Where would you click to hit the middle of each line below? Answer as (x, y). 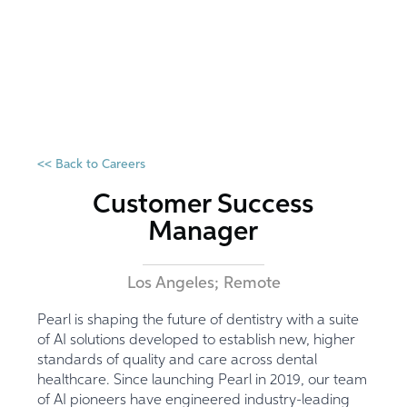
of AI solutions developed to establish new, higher (197, 341)
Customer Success (203, 206)
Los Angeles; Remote (203, 284)
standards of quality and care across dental (178, 361)
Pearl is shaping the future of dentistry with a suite (199, 321)
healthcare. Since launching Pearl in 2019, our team (203, 381)
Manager (203, 233)
